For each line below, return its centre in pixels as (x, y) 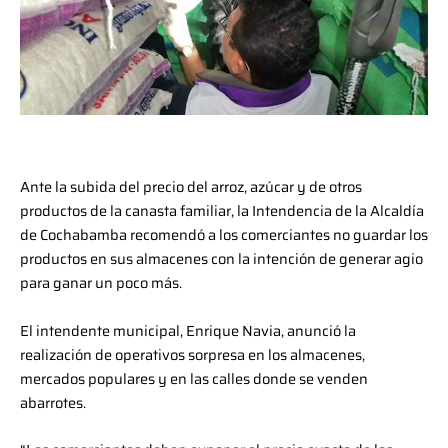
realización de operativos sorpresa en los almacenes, (192, 354)
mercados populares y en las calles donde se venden (194, 378)
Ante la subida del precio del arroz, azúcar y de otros (191, 187)
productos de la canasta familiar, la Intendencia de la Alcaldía (222, 211)
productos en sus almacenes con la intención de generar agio (221, 259)
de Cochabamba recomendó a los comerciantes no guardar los (224, 235)
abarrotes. (53, 402)
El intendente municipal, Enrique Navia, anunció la (188, 330)
